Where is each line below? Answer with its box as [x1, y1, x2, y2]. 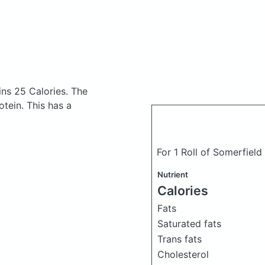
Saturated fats [157, 218, 221, 230]
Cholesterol [157, 248, 209, 260]
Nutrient [157, 170, 188, 179]
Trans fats [157, 233, 202, 245]
